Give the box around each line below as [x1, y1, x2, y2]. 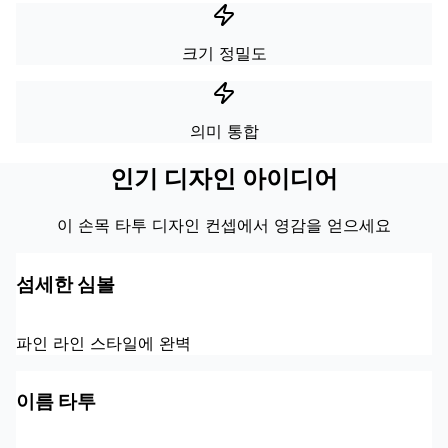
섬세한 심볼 [16, 272, 115, 296]
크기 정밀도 [181, 43, 267, 64]
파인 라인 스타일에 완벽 [16, 332, 191, 353]
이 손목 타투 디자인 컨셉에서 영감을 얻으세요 [57, 215, 391, 236]
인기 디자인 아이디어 [110, 164, 338, 194]
